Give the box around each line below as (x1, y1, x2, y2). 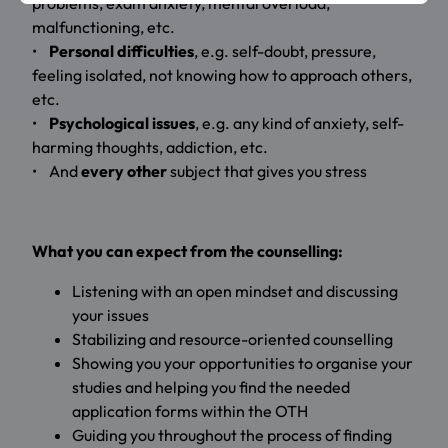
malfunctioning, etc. (32, 17, 175, 38)
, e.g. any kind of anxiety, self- (195, 113, 404, 134)
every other (81, 161, 167, 182)
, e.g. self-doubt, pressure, (194, 41, 376, 62)
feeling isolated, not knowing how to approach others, (32, 65, 412, 86)
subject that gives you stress (167, 161, 367, 182)
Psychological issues (49, 113, 195, 134)
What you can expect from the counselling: (32, 241, 346, 262)
